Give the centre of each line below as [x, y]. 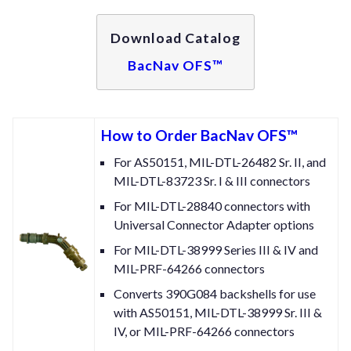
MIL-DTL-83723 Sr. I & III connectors [212, 180]
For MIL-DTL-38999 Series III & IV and [216, 249]
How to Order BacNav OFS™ [199, 135]
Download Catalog [175, 38]
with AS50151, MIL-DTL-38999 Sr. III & [218, 312]
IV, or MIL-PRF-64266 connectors [204, 331]
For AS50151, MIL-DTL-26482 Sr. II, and [220, 161]
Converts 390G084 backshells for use [215, 293]
